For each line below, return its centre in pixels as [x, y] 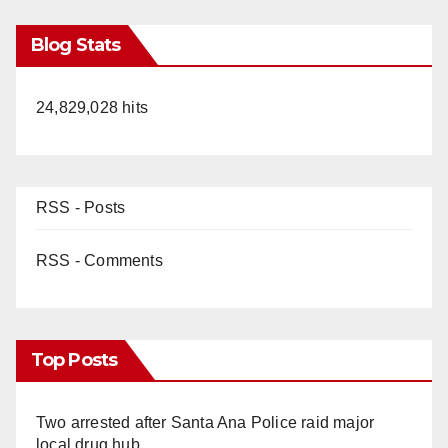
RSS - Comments [99, 261]
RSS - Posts [81, 208]
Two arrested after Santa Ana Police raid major [205, 423]
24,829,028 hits [92, 108]
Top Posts [74, 360]
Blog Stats [75, 45]
